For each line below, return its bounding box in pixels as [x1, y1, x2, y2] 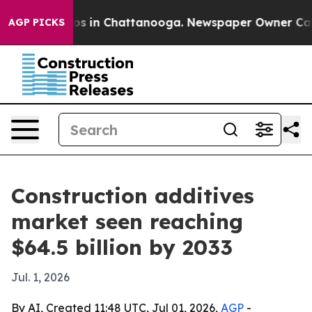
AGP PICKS [8, 16, 65, 29]
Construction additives [11, 182, 254, 209]
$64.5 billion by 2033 [11, 234, 233, 260]
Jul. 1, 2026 [11, 270, 70, 284]
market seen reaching [11, 208, 243, 235]
